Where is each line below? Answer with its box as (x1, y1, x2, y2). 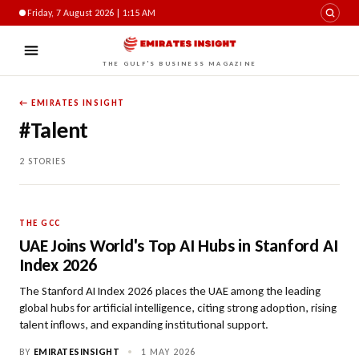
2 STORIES (19, 155, 66, 167)
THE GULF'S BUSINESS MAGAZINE (103, 59, 256, 67)
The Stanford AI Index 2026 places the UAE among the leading (19, 284, 321, 298)
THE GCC (19, 218, 61, 228)
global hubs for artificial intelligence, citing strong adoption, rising (19, 301, 337, 315)
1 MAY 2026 (138, 346, 196, 357)
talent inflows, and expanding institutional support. (19, 317, 268, 332)
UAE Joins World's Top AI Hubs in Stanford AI (19, 235, 338, 256)
